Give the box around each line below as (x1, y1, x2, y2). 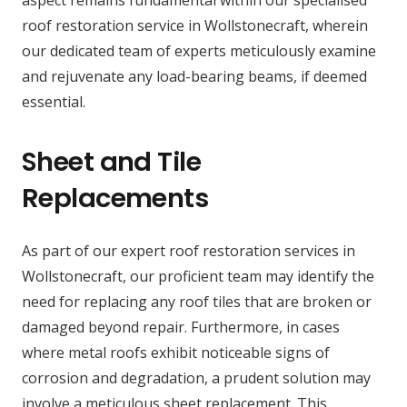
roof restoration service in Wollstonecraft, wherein (22, 15, 368, 36)
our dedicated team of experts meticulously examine (22, 41, 376, 62)
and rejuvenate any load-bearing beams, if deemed (22, 66, 367, 87)
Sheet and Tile (22, 144, 201, 181)
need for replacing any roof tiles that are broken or (22, 292, 372, 313)
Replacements (22, 180, 209, 217)
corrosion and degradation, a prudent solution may (22, 368, 371, 389)
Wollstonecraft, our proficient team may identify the (22, 266, 374, 287)
